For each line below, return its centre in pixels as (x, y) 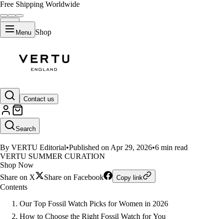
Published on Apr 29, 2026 (110, 147)
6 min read (171, 147)
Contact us (39, 99)
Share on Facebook (74, 177)
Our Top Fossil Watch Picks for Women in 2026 (94, 204)
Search (26, 129)
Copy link (130, 178)
